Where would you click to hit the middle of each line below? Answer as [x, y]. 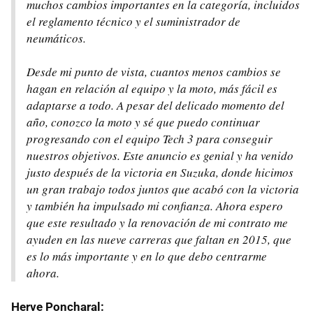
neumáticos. [56, 38]
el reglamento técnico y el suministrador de [133, 21]
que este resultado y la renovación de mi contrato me [157, 222]
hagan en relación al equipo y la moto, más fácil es [152, 88]
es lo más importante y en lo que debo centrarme [147, 256]
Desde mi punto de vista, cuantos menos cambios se [154, 71]
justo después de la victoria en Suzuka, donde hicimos [160, 172]
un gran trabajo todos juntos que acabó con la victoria [163, 189]
